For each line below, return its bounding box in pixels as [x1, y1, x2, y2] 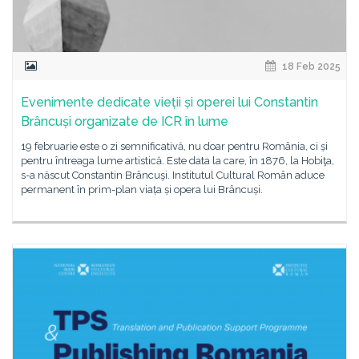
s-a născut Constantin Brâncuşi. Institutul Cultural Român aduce [21, 169, 325, 181]
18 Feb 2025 [280, 61, 341, 72]
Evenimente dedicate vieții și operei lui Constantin [21, 95, 318, 110]
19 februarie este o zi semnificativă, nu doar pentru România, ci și [21, 140, 328, 152]
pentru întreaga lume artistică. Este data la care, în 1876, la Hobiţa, [21, 155, 334, 167]
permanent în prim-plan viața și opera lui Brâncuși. [21, 184, 263, 196]
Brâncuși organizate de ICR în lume [21, 114, 228, 129]
